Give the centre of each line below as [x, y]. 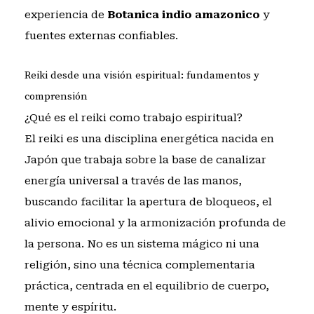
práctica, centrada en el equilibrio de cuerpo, [146, 286]
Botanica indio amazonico [183, 15]
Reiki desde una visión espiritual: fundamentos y [142, 75]
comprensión [56, 96]
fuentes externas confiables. [101, 36]
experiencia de [66, 15]
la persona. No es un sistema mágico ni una [142, 244]
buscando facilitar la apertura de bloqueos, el [148, 202]
